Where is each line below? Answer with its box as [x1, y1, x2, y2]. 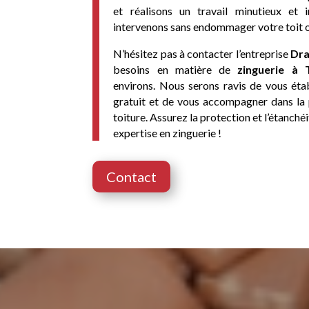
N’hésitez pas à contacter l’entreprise [113, 46, 291, 60]
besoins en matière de [113, 62, 238, 76]
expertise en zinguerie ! [113, 126, 222, 139]
